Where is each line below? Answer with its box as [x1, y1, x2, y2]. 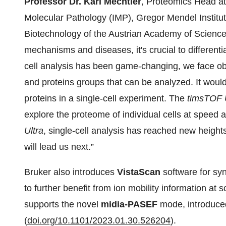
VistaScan [117, 167, 160, 177]
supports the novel [24, 199, 101, 209]
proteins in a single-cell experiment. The [24, 93, 187, 103]
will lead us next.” [24, 142, 94, 152]
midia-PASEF [101, 199, 160, 209]
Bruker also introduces [24, 167, 117, 177]
